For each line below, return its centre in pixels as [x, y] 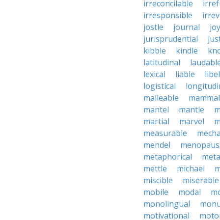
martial [156, 121]
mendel [157, 145]
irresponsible [168, 15]
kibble [155, 51]
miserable [201, 180]
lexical [154, 74]
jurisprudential [171, 39]
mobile [156, 192]
